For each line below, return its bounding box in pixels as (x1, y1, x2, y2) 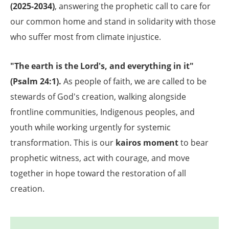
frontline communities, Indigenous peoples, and (10, 106, 195, 118)
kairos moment (116, 137, 178, 149)
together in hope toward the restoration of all (10, 168, 186, 179)
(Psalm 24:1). (10, 76, 61, 87)
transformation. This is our (10, 137, 116, 149)
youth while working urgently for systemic (10, 122, 171, 133)
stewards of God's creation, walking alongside (10, 91, 186, 103)
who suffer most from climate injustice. (10, 31, 161, 43)
